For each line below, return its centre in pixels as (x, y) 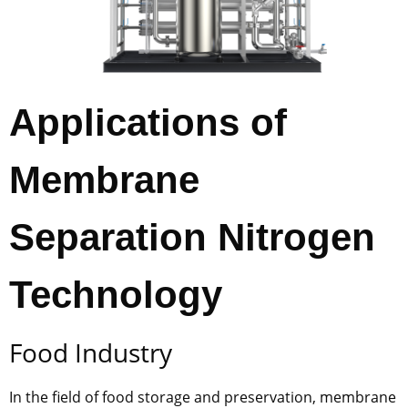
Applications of (148, 122)
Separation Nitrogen (192, 237)
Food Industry (91, 352)
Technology (116, 294)
